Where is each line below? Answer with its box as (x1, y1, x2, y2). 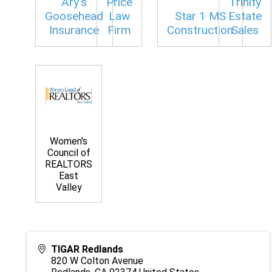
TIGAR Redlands (51, 243, 123, 255)
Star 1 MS (174, 8, 226, 23)
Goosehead (45, 8, 103, 23)
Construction (167, 22, 233, 37)
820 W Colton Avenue (51, 254, 143, 267)
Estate (228, 8, 262, 23)
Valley (55, 181, 82, 193)
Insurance (49, 22, 99, 37)
